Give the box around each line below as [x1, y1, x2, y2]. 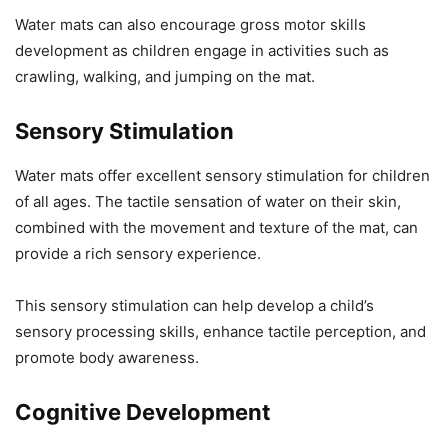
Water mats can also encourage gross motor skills [15, 15, 366, 35]
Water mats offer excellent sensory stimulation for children [15, 166, 430, 186]
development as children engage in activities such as [15, 41, 389, 61]
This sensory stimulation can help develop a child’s [15, 296, 374, 316]
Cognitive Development [15, 399, 271, 426]
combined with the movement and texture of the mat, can [15, 218, 418, 238]
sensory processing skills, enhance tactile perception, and [15, 322, 426, 342]
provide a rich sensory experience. [15, 244, 261, 264]
